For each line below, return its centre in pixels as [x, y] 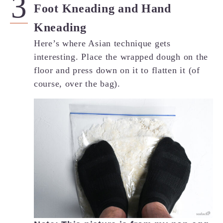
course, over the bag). [77, 83]
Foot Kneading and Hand [103, 8]
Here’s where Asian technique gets [102, 43]
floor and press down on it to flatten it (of [117, 70]
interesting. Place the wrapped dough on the [121, 56]
